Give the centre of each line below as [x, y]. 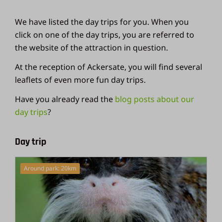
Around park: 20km [50, 168]
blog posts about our [155, 99]
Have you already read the [65, 99]
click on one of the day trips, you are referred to [105, 35]
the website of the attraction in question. [92, 48]
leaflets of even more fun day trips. [81, 80]
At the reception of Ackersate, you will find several [109, 67]
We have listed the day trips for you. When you [102, 22]
